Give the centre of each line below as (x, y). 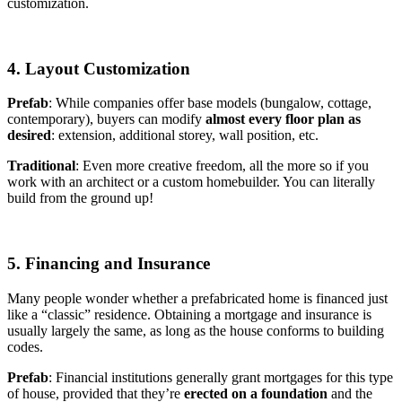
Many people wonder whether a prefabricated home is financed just (197, 298)
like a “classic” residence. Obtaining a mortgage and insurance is (189, 314)
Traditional (41, 166)
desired (29, 135)
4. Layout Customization (99, 68)
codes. (25, 346)
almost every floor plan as (283, 119)
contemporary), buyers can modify (106, 119)
